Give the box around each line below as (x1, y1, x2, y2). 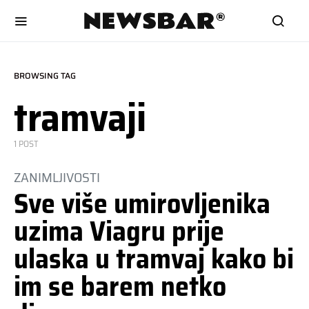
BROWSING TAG (14, 69, 76, 82)
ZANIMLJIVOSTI (14, 166, 100, 188)
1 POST (14, 137, 39, 151)
